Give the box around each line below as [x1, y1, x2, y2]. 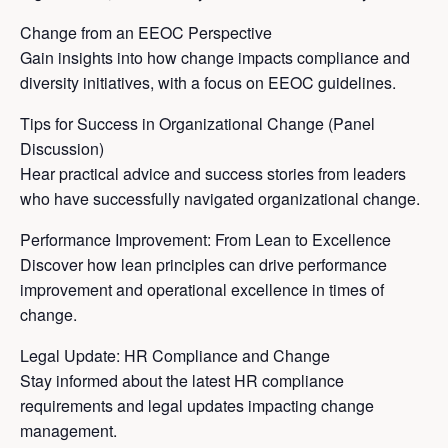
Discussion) [20, 137, 104, 161]
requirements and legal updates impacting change [20, 394, 374, 418]
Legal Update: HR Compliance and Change [20, 344, 330, 368]
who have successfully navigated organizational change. [20, 187, 420, 211]
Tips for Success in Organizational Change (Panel [20, 112, 375, 136]
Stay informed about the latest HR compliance [20, 369, 344, 393]
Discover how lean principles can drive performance [20, 253, 387, 277]
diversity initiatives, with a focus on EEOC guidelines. [20, 71, 396, 95]
